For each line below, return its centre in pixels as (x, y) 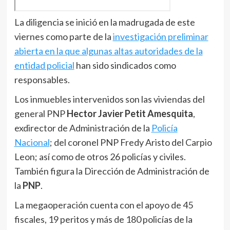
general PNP (40, 114)
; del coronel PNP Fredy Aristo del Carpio (131, 142)
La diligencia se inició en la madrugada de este (104, 22)
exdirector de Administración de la (83, 128)
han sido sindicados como (125, 65)
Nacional (32, 142)
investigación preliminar (160, 37)
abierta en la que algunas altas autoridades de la (108, 51)
